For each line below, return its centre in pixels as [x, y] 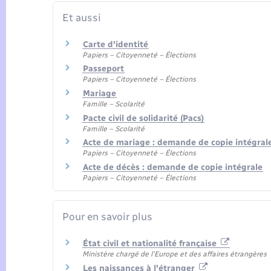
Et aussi [82, 18]
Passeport [103, 69]
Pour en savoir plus [107, 217]
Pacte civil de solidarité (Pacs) [143, 118]
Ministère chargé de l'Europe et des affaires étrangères [175, 254]
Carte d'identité [116, 44]
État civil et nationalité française [151, 243]
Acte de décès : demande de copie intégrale [173, 167]
